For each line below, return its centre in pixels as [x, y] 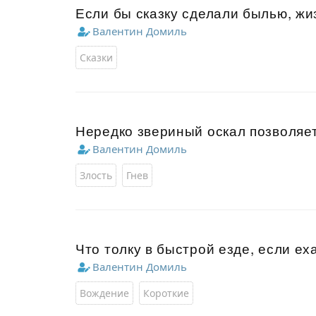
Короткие [166, 293]
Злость [96, 175]
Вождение [104, 293]
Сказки [96, 57]
